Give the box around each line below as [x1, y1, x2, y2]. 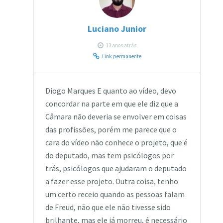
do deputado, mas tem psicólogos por [45, 150, 174, 160]
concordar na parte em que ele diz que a [45, 99, 178, 109]
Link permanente [102, 52, 141, 60]
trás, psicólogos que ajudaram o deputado [45, 163, 187, 173]
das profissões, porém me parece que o [45, 124, 177, 134]
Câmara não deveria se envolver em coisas [45, 111, 187, 121]
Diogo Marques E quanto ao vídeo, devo [45, 86, 176, 96]
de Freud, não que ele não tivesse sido [45, 202, 171, 212]
